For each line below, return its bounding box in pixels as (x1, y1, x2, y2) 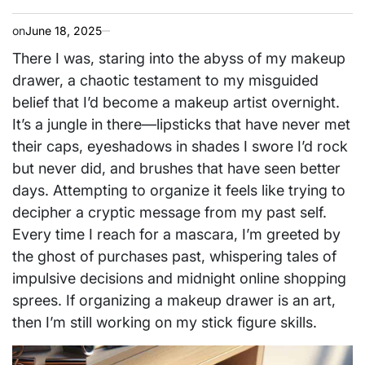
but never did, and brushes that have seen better (12, 160, 341, 177)
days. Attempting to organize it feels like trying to (12, 182, 345, 199)
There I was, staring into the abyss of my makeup (12, 50, 345, 67)
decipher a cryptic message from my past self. (12, 204, 327, 221)
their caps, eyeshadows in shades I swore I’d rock (12, 138, 348, 155)
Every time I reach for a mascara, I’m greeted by (12, 226, 341, 243)
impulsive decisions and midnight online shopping (12, 270, 346, 287)
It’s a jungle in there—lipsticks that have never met (12, 116, 350, 133)
